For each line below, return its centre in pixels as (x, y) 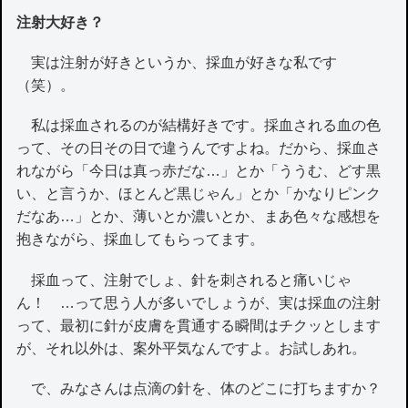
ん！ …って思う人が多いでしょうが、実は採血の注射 (199, 302)
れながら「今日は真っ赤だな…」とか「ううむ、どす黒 (199, 171)
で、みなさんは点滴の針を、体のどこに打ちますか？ (199, 388)
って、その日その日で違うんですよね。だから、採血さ (199, 148)
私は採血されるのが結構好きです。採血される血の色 (199, 126)
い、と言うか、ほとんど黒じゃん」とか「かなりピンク (199, 194)
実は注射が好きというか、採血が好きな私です (177, 63)
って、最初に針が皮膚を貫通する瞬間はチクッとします (199, 325)
